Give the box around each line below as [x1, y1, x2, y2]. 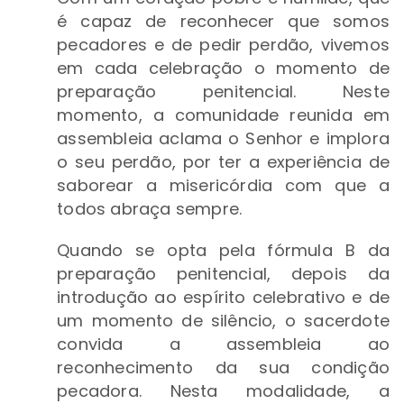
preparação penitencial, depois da [57, 262, 390, 286]
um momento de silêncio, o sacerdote [57, 309, 390, 333]
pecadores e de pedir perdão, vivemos [57, 33, 390, 57]
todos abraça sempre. [57, 197, 243, 221]
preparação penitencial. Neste [57, 80, 390, 104]
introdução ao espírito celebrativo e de [57, 286, 390, 309]
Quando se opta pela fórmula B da [57, 239, 390, 262]
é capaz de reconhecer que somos [57, 10, 390, 33]
